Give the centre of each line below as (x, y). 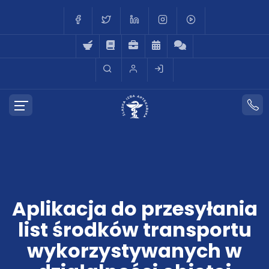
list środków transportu (134, 230)
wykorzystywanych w (134, 251)
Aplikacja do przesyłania (134, 209)
